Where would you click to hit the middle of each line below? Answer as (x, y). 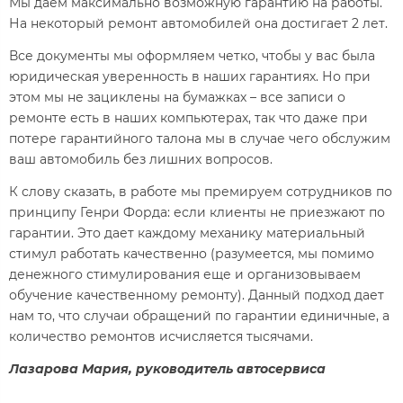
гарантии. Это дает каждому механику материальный (187, 233)
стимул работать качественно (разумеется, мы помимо (192, 254)
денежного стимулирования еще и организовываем (185, 275)
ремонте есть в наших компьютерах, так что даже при (188, 118)
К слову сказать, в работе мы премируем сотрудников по (201, 192)
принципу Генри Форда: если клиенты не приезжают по (197, 213)
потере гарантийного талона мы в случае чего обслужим (200, 139)
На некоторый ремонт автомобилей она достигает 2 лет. (198, 24)
